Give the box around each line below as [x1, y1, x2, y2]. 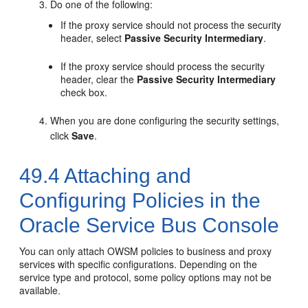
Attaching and [60, 164, 192, 187]
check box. [60, 85, 108, 99]
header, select [60, 30, 125, 45]
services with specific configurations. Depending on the [19, 256, 258, 271]
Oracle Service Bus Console [19, 213, 280, 236]
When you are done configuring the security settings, [50, 113, 280, 127]
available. [19, 283, 61, 297]
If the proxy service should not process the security [60, 17, 282, 32]
